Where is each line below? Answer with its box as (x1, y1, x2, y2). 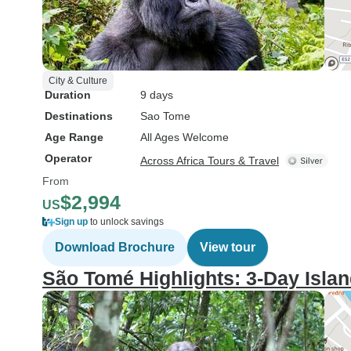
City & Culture (49, 75, 107, 86)
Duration (45, 89, 91, 101)
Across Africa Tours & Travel (140, 154, 279, 167)
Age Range (45, 131, 103, 143)
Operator (45, 152, 92, 165)
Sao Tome (140, 110, 190, 122)
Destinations (45, 110, 113, 122)
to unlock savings (88, 216, 164, 227)
